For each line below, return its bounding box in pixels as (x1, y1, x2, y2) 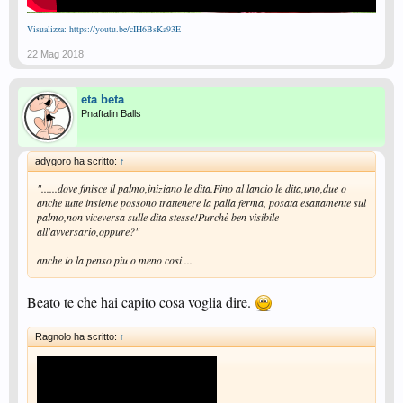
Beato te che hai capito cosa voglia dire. (27, 291, 255, 311)
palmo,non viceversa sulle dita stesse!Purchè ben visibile (37, 209, 279, 224)
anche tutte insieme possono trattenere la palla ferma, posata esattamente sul (37, 194, 366, 210)
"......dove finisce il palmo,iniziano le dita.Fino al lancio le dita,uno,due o (37, 180, 346, 195)
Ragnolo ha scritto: (35, 330, 120, 342)
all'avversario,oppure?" (37, 223, 139, 238)
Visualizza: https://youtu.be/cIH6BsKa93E (27, 22, 181, 35)
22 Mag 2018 (27, 48, 84, 59)
